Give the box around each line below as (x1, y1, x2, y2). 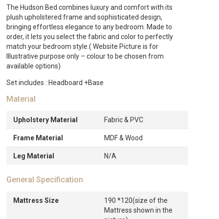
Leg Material (13, 152, 55, 160)
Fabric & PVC (104, 116, 144, 124)
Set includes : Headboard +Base (6, 79, 104, 87)
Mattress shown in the (104, 206, 173, 214)
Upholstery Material (13, 116, 78, 124)
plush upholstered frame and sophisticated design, (6, 13, 163, 21)
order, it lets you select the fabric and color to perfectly (6, 33, 174, 41)
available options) (6, 62, 61, 70)
